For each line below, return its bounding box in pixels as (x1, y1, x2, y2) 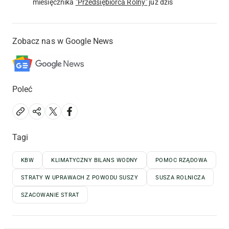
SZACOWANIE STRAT (21, 191, 80, 198)
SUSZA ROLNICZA (155, 174, 205, 181)
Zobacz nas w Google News (12, 36, 113, 46)
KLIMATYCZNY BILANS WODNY (51, 156, 138, 164)
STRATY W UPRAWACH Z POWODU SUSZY (21, 174, 139, 181)
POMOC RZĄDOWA (155, 156, 208, 164)
